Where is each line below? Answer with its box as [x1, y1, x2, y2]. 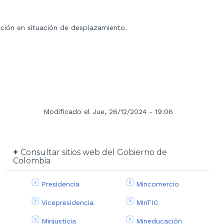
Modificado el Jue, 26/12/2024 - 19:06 [43, 107, 173, 116]
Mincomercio [135, 180, 179, 188]
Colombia [13, 156, 51, 166]
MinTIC [135, 198, 158, 206]
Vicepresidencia [41, 198, 94, 206]
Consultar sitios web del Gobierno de [20, 147, 167, 157]
